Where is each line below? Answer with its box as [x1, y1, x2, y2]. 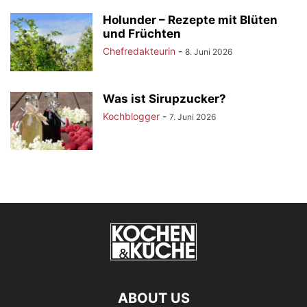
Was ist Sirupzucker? [103, 91, 226, 106]
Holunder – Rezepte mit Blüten [103, 12, 278, 27]
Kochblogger [103, 110, 160, 122]
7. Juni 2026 [169, 111, 216, 122]
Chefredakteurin [103, 45, 175, 57]
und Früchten [103, 26, 181, 40]
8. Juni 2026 [185, 46, 232, 57]
